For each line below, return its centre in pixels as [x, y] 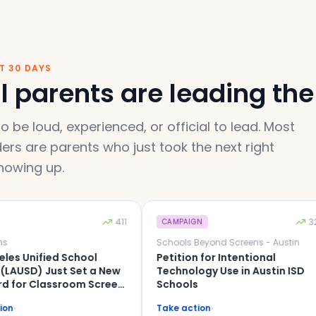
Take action [147, 308]
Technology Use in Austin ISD [194, 271]
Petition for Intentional [180, 257]
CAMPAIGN [146, 222]
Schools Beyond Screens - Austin [192, 242]
